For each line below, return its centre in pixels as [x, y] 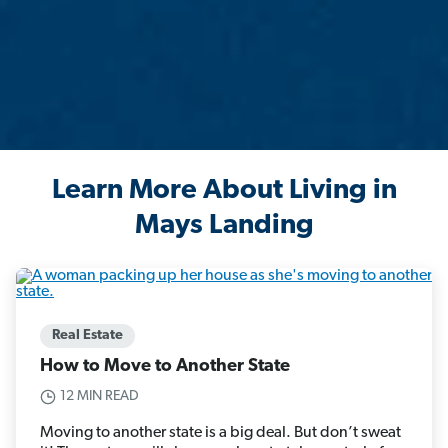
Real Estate [87, 336]
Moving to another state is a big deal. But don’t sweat [220, 433]
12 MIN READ [99, 397]
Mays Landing [224, 226]
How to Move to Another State [165, 367]
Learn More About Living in [224, 191]
